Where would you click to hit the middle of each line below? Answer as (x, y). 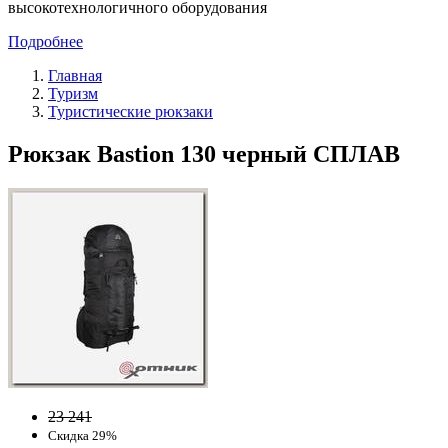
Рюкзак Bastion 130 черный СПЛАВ (204, 153)
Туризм (73, 93)
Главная (75, 75)
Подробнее (45, 41)
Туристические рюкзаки (130, 111)
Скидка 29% (82, 435)
